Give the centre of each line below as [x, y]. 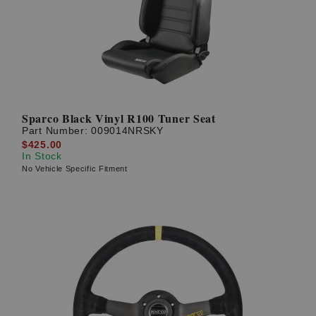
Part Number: [57, 131]
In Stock [42, 156]
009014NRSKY [127, 131]
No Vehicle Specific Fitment [75, 168]
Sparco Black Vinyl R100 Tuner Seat [119, 119]
